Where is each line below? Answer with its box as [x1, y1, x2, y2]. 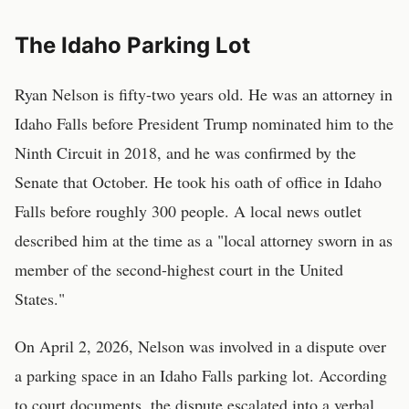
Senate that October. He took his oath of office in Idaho [15, 171, 382, 193]
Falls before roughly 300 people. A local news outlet [15, 200, 362, 222]
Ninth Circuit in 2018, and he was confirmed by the [15, 142, 356, 163]
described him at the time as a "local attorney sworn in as [15, 229, 393, 251]
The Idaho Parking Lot [15, 32, 250, 58]
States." [15, 288, 65, 309]
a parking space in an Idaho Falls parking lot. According [15, 364, 387, 386]
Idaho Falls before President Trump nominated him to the [15, 112, 393, 134]
